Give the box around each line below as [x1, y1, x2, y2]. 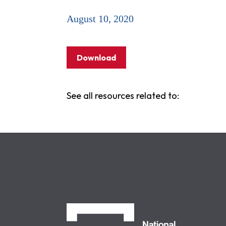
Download [77, 52, 116, 63]
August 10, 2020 [67, 13, 134, 24]
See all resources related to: [67, 90, 179, 101]
